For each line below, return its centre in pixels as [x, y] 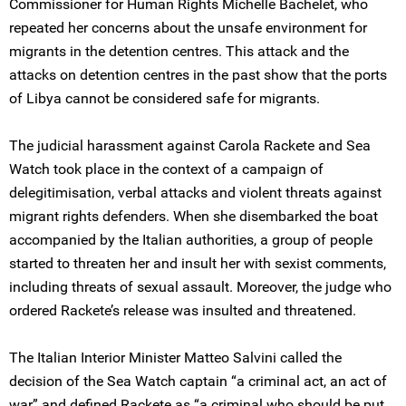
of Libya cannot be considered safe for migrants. [164, 98]
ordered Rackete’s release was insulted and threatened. [183, 310]
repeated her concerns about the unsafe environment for [188, 28]
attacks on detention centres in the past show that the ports [198, 75]
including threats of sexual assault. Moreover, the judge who [200, 287]
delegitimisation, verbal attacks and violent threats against [195, 193]
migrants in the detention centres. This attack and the [179, 51]
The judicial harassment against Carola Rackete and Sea [190, 145]
